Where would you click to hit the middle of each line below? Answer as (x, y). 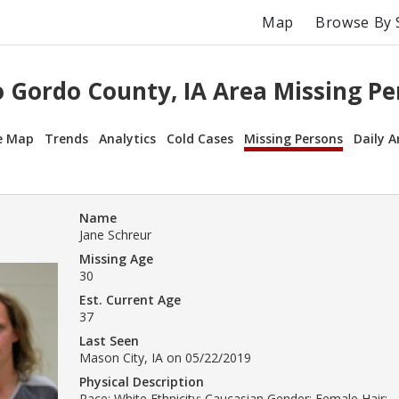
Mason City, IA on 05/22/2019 (165, 357)
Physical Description (142, 381)
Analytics (127, 138)
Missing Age (116, 258)
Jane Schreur (115, 234)
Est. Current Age (130, 299)
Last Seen (109, 340)
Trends (66, 138)
